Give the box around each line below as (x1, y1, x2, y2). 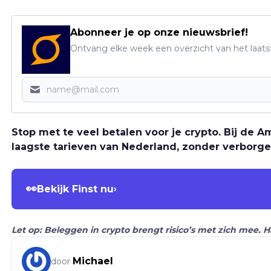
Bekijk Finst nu (37, 183, 114, 195)
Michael (73, 255, 113, 267)
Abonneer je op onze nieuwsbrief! (70, 27, 248, 39)
